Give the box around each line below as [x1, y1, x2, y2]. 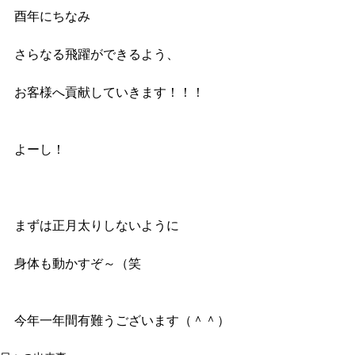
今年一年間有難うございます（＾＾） [14, 313, 230, 327]
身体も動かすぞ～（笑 [14, 256, 141, 270]
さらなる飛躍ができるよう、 [14, 47, 179, 61]
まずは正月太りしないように [14, 218, 179, 232]
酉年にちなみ [14, 9, 90, 23]
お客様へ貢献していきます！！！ [14, 85, 204, 99]
